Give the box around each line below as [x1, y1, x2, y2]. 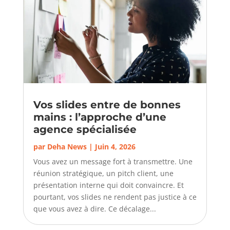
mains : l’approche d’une [33, 110, 166, 123]
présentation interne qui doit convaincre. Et [33, 180, 184, 190]
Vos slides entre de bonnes [33, 98, 181, 111]
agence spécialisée [33, 123, 137, 136]
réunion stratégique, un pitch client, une [33, 168, 174, 178]
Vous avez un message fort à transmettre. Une [33, 156, 193, 166]
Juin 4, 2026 [94, 141, 136, 151]
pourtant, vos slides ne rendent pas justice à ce [33, 191, 197, 202]
